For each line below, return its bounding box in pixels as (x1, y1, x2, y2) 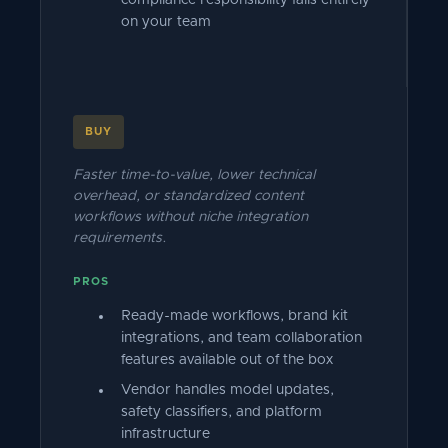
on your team (121, 15, 211, 29)
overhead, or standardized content (73, 189, 304, 203)
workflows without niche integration (73, 210, 308, 224)
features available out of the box (121, 353, 333, 367)
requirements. (73, 231, 167, 245)
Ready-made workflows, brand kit (121, 309, 348, 323)
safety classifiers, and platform (121, 405, 322, 419)
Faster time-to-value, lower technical (73, 168, 315, 182)
